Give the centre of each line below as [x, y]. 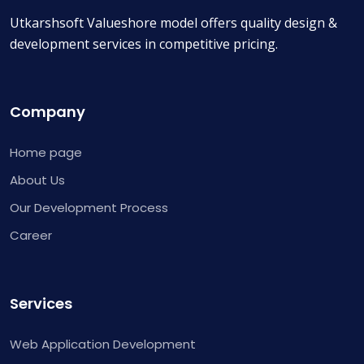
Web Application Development [103, 344]
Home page [46, 152]
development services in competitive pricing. [144, 44]
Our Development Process [89, 208]
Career [31, 235]
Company [48, 112]
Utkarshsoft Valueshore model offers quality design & [173, 23]
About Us [37, 180]
